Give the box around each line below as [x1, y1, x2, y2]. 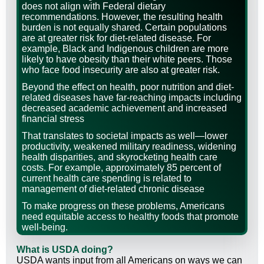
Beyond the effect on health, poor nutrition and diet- [22, 82, 234, 93]
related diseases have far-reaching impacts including [22, 93, 242, 103]
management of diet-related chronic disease [22, 184, 204, 194]
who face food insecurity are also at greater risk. [22, 65, 220, 75]
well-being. [22, 222, 68, 233]
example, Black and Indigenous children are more [22, 44, 229, 54]
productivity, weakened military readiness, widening [22, 141, 236, 152]
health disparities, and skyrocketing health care [22, 152, 217, 163]
